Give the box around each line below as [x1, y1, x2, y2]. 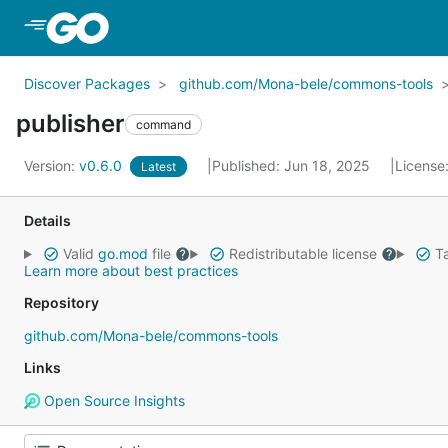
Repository [24, 294, 99, 311]
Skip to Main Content [112, 17, 274, 37]
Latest [141, 159, 176, 174]
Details [24, 212, 71, 229]
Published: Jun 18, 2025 [212, 157, 374, 174]
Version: [24, 157, 79, 174]
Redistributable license [224, 245, 381, 262]
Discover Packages [24, 75, 150, 92]
